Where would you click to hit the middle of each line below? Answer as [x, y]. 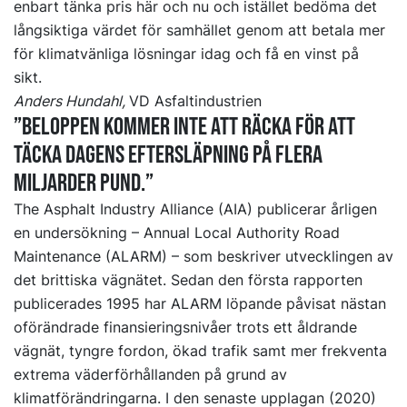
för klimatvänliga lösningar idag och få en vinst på [186, 54]
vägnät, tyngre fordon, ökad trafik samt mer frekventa [200, 351]
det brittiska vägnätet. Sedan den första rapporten [188, 280]
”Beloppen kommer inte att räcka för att [184, 127]
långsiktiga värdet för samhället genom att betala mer [199, 30]
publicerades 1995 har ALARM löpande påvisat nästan [200, 304]
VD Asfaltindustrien [195, 101]
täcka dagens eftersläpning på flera [168, 155]
